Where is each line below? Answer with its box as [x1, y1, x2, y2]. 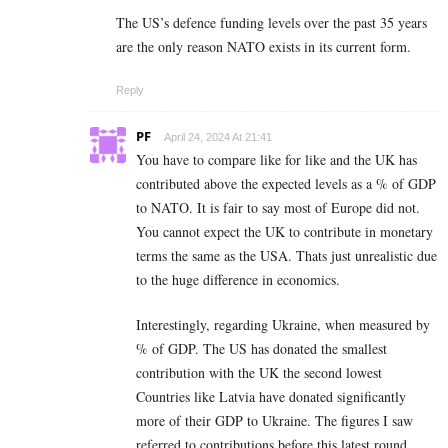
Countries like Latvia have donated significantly [136, 387, 406, 407]
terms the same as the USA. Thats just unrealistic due [136, 246, 437, 266]
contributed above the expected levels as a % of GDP [136, 174, 436, 194]
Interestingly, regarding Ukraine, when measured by [136, 315, 430, 335]
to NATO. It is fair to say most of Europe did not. [136, 198, 420, 218]
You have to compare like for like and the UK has [136, 150, 417, 170]
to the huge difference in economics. [136, 270, 340, 290]
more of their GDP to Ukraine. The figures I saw [136, 411, 413, 431]
